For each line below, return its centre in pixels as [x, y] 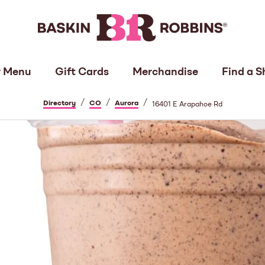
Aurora [126, 104]
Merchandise [165, 72]
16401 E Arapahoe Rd [187, 105]
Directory [59, 104]
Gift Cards [82, 72]
